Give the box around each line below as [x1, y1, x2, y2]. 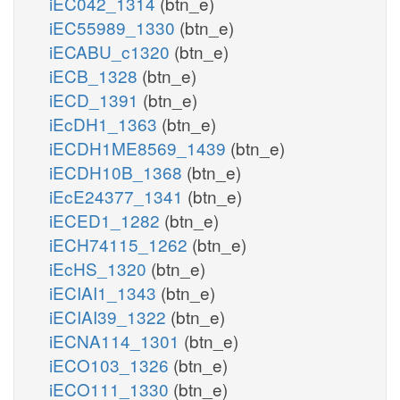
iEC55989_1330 [49, 14, 179, 39]
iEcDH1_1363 [49, 111, 162, 136]
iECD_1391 [49, 87, 143, 112]
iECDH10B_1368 [49, 159, 187, 184]
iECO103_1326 [49, 352, 173, 377]
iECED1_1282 [49, 207, 164, 232]
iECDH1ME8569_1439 [49, 135, 230, 160]
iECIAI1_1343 [49, 279, 161, 304]
